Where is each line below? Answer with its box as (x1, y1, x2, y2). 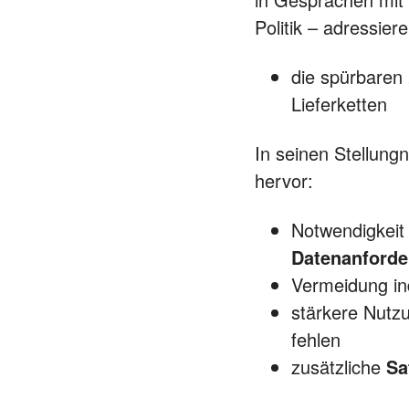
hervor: (255, 167, 313, 194)
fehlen (291, 326, 341, 352)
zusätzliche (291, 353, 386, 380)
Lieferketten (291, 90, 387, 117)
